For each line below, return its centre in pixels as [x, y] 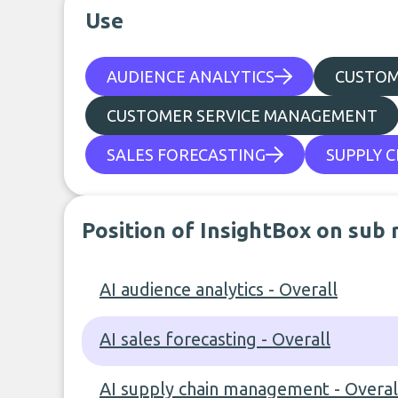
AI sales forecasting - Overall [215, 339]
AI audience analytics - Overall [219, 289]
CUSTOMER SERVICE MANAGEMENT [242, 115]
